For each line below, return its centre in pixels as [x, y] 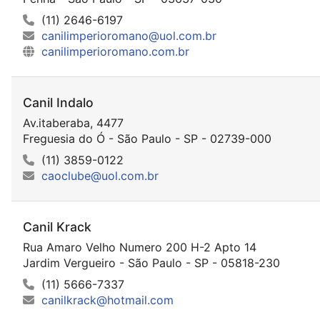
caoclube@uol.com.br [100, 175]
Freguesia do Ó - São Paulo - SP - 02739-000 [147, 138]
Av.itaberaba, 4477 [73, 122]
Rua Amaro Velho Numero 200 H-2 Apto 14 [140, 247]
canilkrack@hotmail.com [107, 300]
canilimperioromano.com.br [115, 51]
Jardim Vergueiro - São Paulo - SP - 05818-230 [151, 263]
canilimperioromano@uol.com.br [129, 35]
